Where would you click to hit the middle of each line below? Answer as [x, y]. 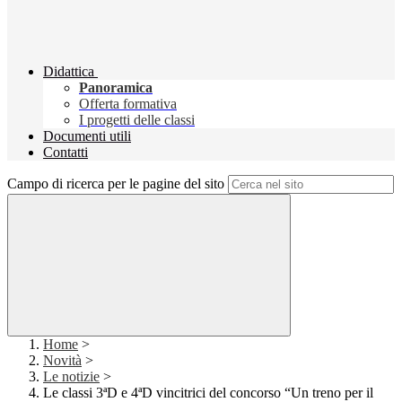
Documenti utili [87, 136]
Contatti [66, 153]
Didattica [69, 72]
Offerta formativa [128, 104]
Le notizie [71, 377]
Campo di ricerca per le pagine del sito [116, 184]
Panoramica [116, 88]
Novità [62, 361]
